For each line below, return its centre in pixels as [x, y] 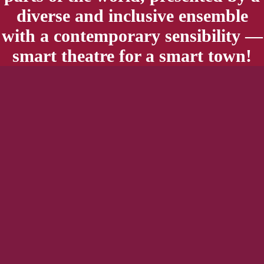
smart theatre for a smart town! [132, 56]
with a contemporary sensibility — [132, 36]
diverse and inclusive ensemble [132, 16]
